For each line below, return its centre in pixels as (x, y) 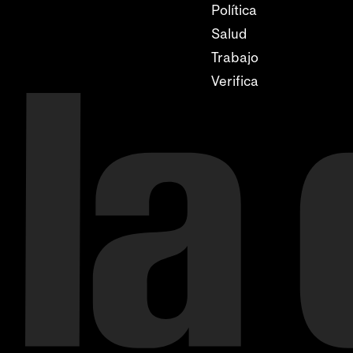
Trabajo (235, 58)
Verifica (235, 81)
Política (234, 10)
